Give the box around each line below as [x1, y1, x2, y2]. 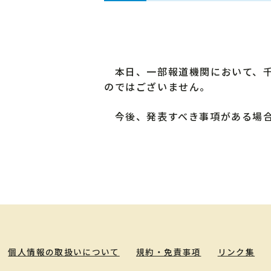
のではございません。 [104, 79, 211, 94]
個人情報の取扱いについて [8, 245, 120, 258]
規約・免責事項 [135, 245, 201, 258]
